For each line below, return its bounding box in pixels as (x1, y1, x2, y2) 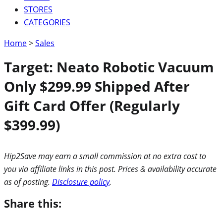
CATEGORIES (24, 16, 70, 28)
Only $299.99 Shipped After (4, 76, 190, 96)
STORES (24, 3, 53, 15)
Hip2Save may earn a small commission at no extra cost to (4, 150, 206, 162)
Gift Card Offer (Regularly (4, 96, 180, 115)
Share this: (4, 195, 61, 211)
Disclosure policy (52, 176, 110, 187)
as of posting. (4, 176, 52, 187)
